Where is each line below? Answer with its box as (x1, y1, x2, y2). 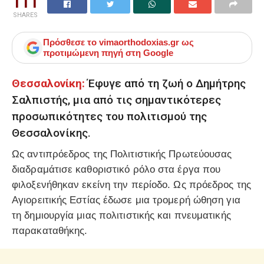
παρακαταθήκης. (12, 225, 88, 237)
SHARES (12, 11, 38, 19)
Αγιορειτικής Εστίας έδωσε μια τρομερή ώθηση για (12, 194, 240, 206)
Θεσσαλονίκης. (12, 126, 91, 140)
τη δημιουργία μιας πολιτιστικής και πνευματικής (12, 210, 231, 222)
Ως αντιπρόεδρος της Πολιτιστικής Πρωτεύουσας (12, 148, 232, 160)
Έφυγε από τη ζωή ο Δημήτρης (85, 76, 246, 90)
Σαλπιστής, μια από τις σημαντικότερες (12, 93, 221, 107)
